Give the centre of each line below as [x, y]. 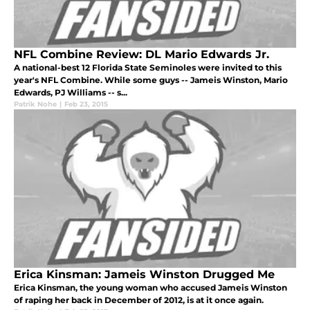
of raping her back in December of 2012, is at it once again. [139, 300]
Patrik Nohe [35, 104]
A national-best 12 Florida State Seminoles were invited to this [148, 67]
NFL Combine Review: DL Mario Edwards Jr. [142, 54]
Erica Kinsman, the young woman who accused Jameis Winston [151, 287]
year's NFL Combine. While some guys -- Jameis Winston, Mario [151, 80]
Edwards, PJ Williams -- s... [71, 92]
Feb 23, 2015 [86, 104]
